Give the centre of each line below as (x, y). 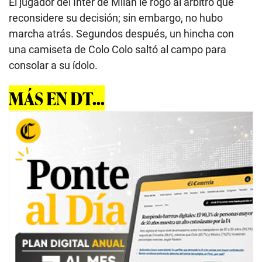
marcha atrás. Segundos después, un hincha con (121, 34)
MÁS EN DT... (57, 98)
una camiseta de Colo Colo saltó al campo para (118, 49)
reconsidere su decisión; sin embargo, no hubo (116, 18)
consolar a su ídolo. (53, 65)
